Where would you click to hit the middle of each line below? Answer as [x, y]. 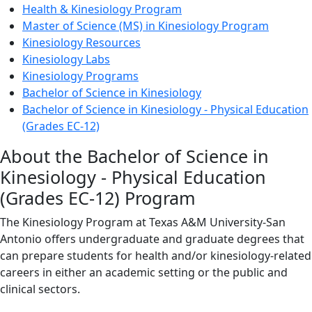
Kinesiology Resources [81, 42]
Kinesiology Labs [66, 59]
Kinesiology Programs [80, 76]
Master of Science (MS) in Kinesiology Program [146, 25]
